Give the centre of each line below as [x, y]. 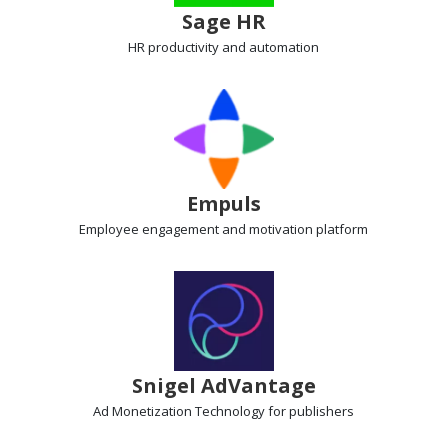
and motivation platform [294, 228]
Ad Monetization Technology [181, 410]
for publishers [311, 410]
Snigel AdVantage [223, 385]
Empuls [223, 203]
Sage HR [223, 21]
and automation [269, 46]
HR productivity [174, 46]
